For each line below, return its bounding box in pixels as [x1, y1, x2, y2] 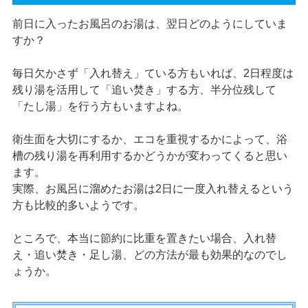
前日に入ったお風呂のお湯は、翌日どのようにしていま [12, 18, 287, 30]
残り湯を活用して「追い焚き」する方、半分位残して [12, 84, 276, 96]
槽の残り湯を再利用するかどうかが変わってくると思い [12, 150, 287, 162]
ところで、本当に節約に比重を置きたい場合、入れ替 [12, 232, 276, 245]
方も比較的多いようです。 [12, 199, 144, 212]
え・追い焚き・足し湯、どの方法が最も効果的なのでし [12, 249, 287, 261]
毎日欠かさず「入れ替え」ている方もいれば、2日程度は [12, 67, 294, 80]
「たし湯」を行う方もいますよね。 [12, 100, 188, 113]
